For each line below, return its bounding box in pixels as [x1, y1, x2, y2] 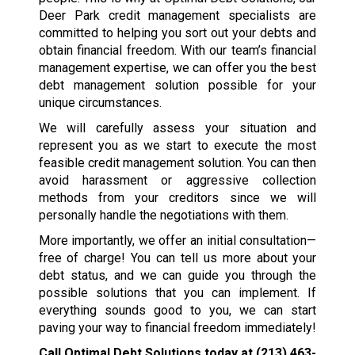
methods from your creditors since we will [38, 189, 317, 205]
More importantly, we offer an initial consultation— [38, 232, 317, 248]
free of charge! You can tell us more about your [38, 250, 317, 265]
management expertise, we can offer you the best [38, 59, 317, 75]
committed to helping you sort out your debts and [38, 25, 317, 40]
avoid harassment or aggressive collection [38, 172, 317, 188]
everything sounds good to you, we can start [38, 302, 317, 318]
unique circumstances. [38, 94, 162, 110]
